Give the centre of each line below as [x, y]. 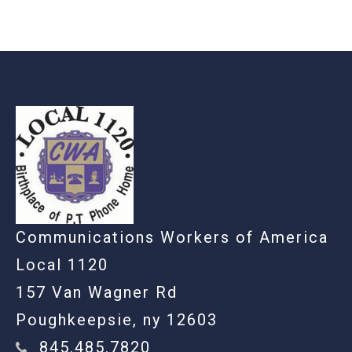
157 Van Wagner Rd [97, 292]
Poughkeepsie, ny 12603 [117, 320]
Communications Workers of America [172, 237]
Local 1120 [62, 265]
